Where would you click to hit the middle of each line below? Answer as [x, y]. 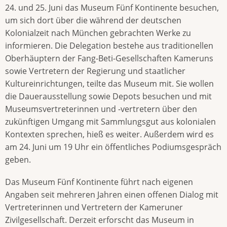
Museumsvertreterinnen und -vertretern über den [101, 109]
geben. [18, 160]
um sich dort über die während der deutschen [93, 21]
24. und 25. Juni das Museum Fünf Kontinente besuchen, [112, 8]
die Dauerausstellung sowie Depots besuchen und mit [108, 97]
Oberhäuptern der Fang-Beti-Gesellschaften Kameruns [109, 59]
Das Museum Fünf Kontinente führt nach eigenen [99, 182]
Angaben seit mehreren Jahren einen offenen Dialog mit [112, 195]
